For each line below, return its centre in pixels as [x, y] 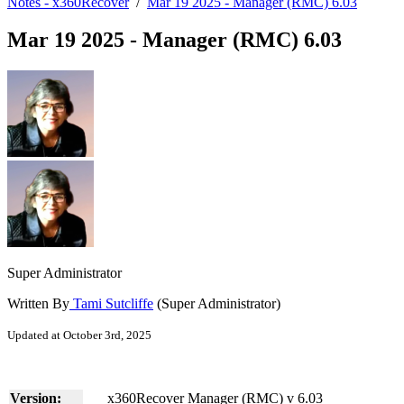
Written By [38, 304]
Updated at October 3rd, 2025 [79, 335]
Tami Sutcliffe [111, 304]
